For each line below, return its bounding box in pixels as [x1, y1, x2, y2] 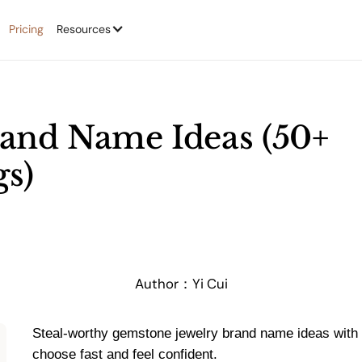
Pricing [8, 22, 44, 37]
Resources [57, 22, 112, 37]
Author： [134, 274, 192, 293]
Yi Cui [192, 274, 228, 293]
